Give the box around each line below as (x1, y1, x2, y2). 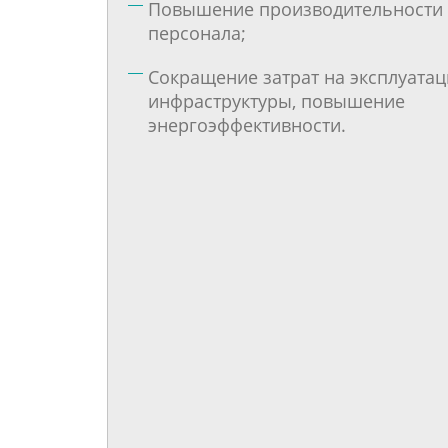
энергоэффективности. (148, 113, 346, 137)
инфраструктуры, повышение (148, 89, 405, 113)
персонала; (148, 21, 246, 45)
